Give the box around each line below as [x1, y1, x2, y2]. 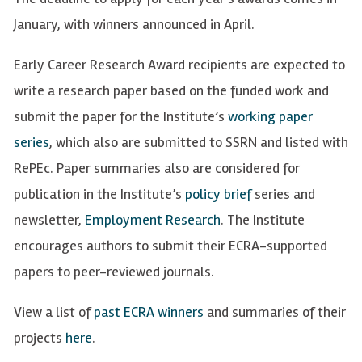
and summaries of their [204, 303, 346, 322]
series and [251, 185, 315, 204]
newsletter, [14, 211, 85, 229]
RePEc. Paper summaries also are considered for [14, 159, 300, 178]
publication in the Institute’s [14, 185, 185, 204]
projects [14, 329, 65, 347]
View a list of [14, 303, 94, 322]
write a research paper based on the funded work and [14, 82, 329, 100]
